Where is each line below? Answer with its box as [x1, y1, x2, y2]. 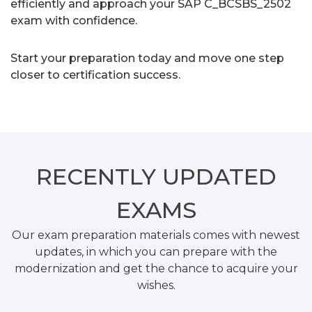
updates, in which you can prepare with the [35, 244, 277, 258]
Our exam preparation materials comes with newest [12, 228, 300, 242]
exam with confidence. [10, 13, 137, 27]
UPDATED [162, 162, 276, 190]
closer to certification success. [10, 68, 180, 81]
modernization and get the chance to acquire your [14, 261, 298, 275]
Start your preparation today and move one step [10, 51, 284, 65]
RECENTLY [36, 162, 162, 190]
